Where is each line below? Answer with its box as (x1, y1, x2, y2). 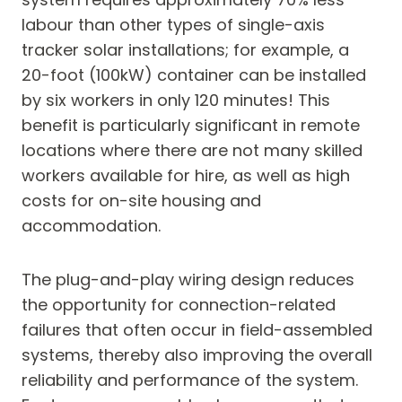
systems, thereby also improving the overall (22, 344, 372, 367)
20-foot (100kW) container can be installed (22, 64, 366, 87)
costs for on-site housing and (22, 189, 261, 213)
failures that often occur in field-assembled (22, 319, 372, 342)
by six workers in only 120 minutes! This (22, 89, 330, 112)
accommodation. (22, 214, 161, 238)
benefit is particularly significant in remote (22, 114, 360, 137)
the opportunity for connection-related (22, 293, 336, 317)
